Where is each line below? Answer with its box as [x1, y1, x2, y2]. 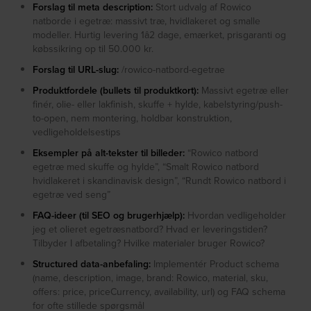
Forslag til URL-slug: [33, 62, 119, 77]
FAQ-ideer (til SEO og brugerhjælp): [33, 208, 185, 223]
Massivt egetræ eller [199, 83, 289, 98]
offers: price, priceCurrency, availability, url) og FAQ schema [33, 285, 286, 299]
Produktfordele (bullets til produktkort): [33, 83, 199, 98]
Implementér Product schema [151, 257, 280, 271]
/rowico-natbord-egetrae [119, 62, 226, 77]
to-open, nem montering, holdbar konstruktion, [33, 111, 233, 126]
